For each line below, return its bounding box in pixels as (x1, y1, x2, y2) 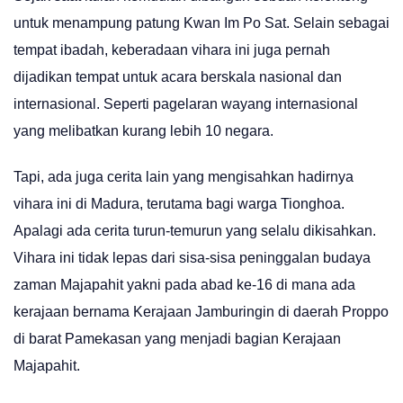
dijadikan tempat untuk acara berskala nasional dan (13, 68, 342, 85)
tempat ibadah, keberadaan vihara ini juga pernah (13, 41, 330, 58)
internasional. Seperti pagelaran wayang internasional (13, 95, 358, 112)
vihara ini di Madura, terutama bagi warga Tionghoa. (13, 196, 345, 212)
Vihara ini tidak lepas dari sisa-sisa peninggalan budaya (13, 250, 371, 266)
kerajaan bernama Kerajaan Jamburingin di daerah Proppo (13, 304, 389, 320)
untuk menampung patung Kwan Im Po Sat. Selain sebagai (13, 14, 390, 31)
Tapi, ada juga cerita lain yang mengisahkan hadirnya (13, 169, 354, 185)
